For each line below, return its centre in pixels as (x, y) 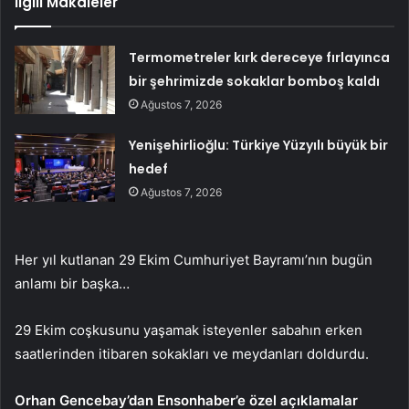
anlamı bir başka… (72, 283)
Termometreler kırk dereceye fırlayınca (260, 57)
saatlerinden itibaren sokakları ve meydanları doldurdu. (192, 353)
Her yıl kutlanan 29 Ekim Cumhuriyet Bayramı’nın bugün (194, 259)
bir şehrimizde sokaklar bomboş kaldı (255, 81)
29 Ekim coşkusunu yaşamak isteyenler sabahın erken (189, 330)
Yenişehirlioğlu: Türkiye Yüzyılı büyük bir (259, 145)
